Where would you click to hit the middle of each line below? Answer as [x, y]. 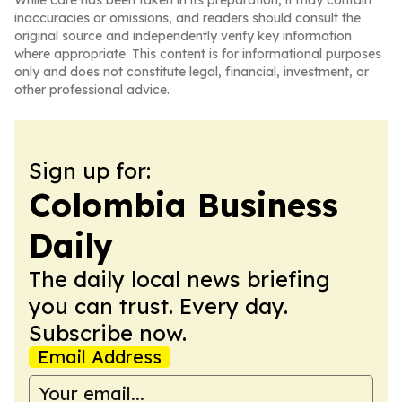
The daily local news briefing [179, 279]
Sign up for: [90, 170]
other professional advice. [92, 90]
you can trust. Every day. [158, 306]
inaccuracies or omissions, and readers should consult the [188, 18]
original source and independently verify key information [183, 36]
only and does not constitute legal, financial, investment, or [192, 72]
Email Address [100, 357]
